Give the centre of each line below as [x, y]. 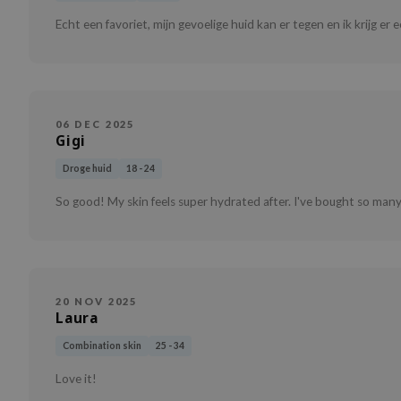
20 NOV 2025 [97, 302]
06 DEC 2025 [95, 124]
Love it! [76, 379]
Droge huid [87, 169]
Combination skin [102, 346]
